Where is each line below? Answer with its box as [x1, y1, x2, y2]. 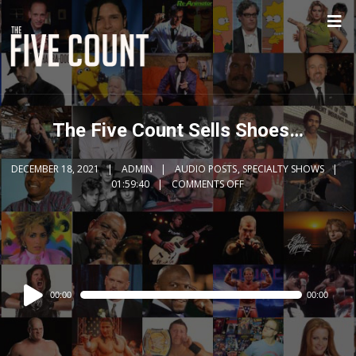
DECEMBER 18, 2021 [11, 162, 100, 176]
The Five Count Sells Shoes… [52, 119, 304, 141]
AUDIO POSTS [175, 162, 238, 176]
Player [10, 299, 48, 316]
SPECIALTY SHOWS [242, 162, 325, 176]
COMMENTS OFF [172, 177, 245, 191]
